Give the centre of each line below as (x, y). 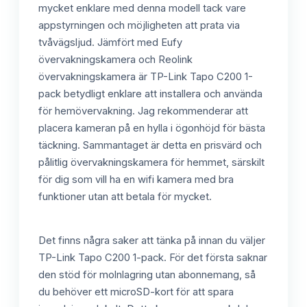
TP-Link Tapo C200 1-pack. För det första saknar (153, 257)
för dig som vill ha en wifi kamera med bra (136, 179)
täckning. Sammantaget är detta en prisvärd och (150, 145)
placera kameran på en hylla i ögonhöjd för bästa (152, 128)
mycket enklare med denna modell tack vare (142, 8)
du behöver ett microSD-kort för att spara (136, 292)
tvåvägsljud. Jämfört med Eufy (110, 42)
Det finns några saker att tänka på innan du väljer (152, 240)
